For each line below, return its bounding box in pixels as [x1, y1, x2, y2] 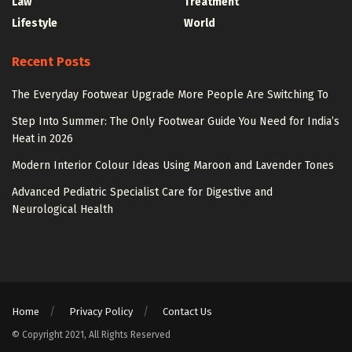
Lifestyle [12, 16, 57, 30]
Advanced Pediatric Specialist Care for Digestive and [12, 185, 273, 199]
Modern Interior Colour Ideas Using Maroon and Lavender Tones [12, 158, 334, 172]
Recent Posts [12, 53, 90, 69]
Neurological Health [12, 202, 113, 216]
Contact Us [163, 305, 212, 317]
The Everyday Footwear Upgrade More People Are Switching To [12, 87, 328, 101]
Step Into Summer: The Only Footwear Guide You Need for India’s [12, 114, 339, 128]
